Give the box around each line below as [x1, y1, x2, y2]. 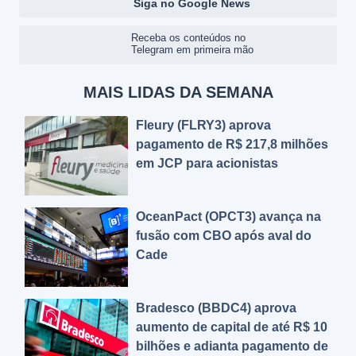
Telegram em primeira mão [131, 44, 253, 56]
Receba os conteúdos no [131, 32, 246, 44]
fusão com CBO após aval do [136, 229, 311, 242]
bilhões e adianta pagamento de [136, 339, 328, 353]
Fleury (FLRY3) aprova [136, 118, 271, 132]
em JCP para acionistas [136, 157, 278, 170]
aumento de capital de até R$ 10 [136, 320, 327, 334]
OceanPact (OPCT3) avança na [136, 210, 321, 223]
